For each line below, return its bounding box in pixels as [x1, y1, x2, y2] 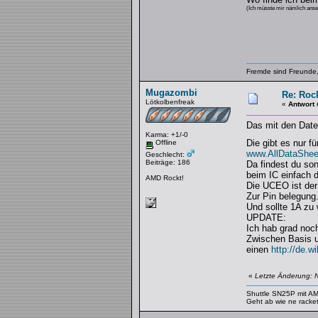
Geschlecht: [145, 150, 187, 158]
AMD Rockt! [145, 173, 184, 182]
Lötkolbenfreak [145, 98, 194, 106]
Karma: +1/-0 [145, 131, 188, 138]
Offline [153, 138, 177, 146]
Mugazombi [145, 87, 197, 98]
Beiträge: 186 [145, 158, 190, 166]
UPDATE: [246, 212, 286, 223]
